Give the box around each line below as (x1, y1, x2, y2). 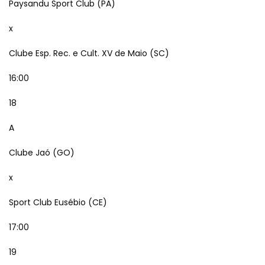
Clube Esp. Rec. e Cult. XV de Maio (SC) (9, 47, 169, 59)
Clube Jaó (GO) (9, 147, 75, 159)
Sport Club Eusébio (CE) (9, 196, 107, 208)
